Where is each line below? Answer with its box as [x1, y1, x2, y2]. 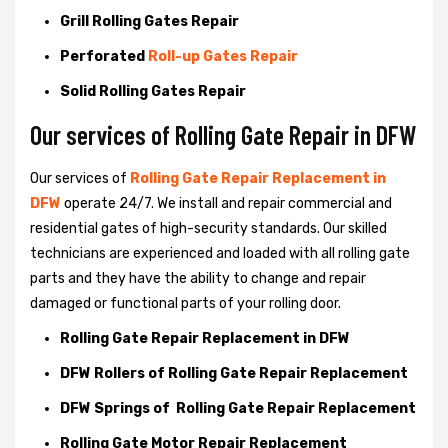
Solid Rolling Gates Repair [60, 82, 246, 100]
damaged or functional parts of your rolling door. [30, 294, 341, 312]
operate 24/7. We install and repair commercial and [64, 194, 392, 212]
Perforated [60, 47, 148, 65]
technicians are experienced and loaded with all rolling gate [30, 244, 410, 262]
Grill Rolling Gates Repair [60, 12, 239, 30]
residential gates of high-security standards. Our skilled [30, 219, 387, 237]
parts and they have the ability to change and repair [30, 269, 366, 287]
